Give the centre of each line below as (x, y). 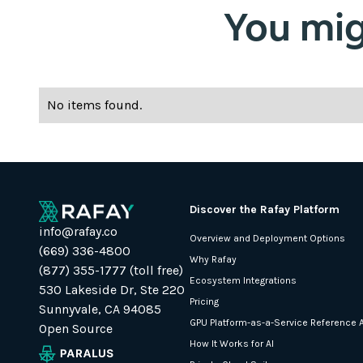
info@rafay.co (78, 231)
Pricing (204, 301)
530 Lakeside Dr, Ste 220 (112, 289)
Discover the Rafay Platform (265, 209)
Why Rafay (213, 259)
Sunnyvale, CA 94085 (100, 309)
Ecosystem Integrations (243, 280)
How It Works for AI (232, 343)
